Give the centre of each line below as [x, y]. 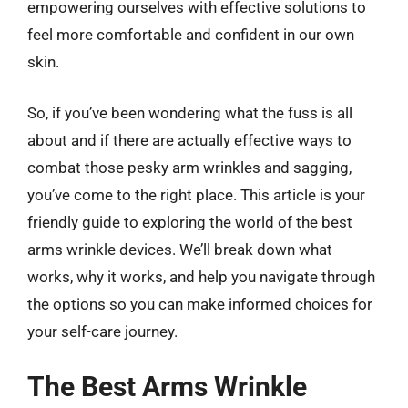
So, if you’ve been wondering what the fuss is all [190, 112]
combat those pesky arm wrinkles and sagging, [189, 167]
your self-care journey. [102, 331]
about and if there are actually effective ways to [189, 140]
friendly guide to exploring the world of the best [190, 222]
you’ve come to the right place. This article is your [196, 194]
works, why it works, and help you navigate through [201, 276]
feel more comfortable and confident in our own [191, 35]
